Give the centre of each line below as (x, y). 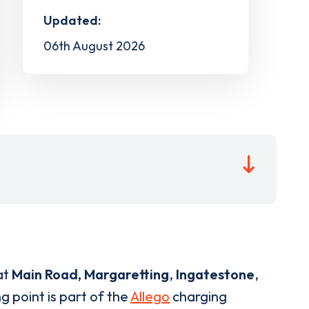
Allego (150, 296)
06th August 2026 (94, 46)
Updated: (72, 20)
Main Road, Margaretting (90, 274)
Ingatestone (215, 274)
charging (198, 296)
